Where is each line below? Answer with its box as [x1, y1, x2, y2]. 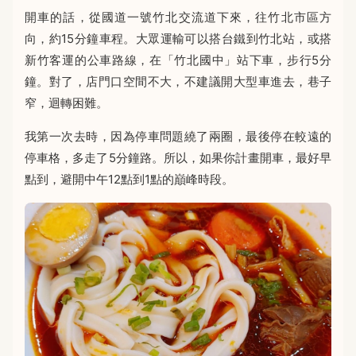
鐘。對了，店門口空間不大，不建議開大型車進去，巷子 [25, 74, 331, 90]
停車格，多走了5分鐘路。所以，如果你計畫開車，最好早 [25, 150, 331, 166]
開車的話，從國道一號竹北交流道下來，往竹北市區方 [25, 10, 331, 25]
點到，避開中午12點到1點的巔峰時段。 [25, 172, 234, 188]
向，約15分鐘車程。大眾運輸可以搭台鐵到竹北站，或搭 [25, 31, 331, 47]
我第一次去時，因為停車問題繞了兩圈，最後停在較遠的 [25, 129, 331, 145]
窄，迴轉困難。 [25, 95, 108, 111]
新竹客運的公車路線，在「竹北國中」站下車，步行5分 [25, 52, 331, 68]
